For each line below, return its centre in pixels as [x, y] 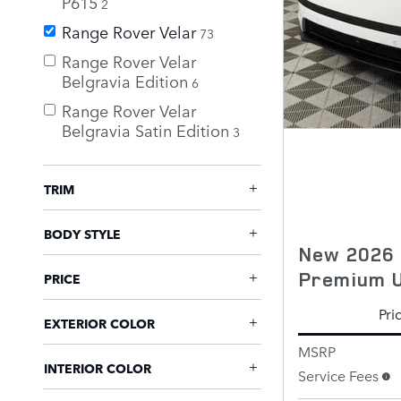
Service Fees [338, 375]
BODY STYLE [82, 233]
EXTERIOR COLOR [99, 323]
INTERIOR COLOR [98, 367]
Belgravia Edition [125, 80]
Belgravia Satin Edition [145, 129]
